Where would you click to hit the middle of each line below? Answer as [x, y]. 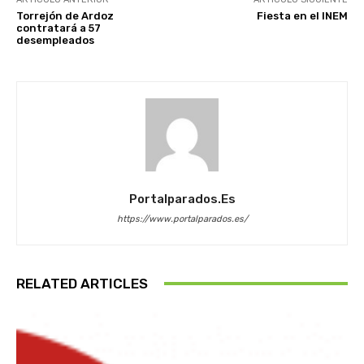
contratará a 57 [58, 28]
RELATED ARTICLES [82, 283]
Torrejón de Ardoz [65, 15]
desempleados [55, 40]
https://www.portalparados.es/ [182, 219]
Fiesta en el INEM [302, 15]
